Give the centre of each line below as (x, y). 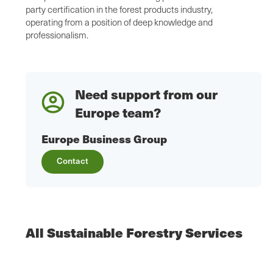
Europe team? (118, 113)
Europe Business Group (104, 139)
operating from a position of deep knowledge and (119, 22)
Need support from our (146, 94)
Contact (73, 161)
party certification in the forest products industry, (119, 9)
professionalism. (57, 35)
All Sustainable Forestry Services (134, 233)
